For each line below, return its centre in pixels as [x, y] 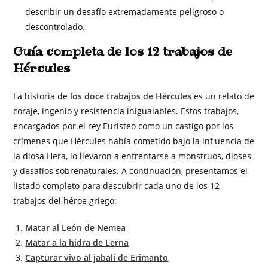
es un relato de [223, 96]
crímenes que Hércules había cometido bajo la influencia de [134, 141]
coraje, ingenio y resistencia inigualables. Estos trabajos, [126, 111]
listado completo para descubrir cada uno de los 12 [117, 185]
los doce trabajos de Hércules [131, 96]
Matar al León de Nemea [76, 227]
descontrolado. [55, 26]
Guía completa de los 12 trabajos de [123, 51]
